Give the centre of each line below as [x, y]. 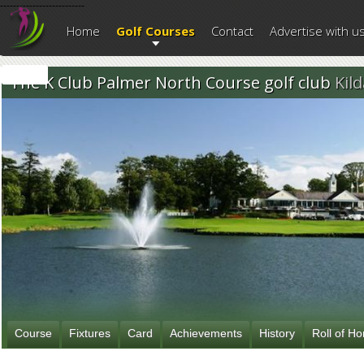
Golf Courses [156, 31]
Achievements [206, 333]
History [277, 333]
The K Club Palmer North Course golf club [172, 82]
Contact [232, 31]
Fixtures [90, 333]
